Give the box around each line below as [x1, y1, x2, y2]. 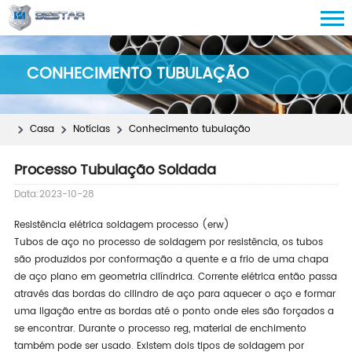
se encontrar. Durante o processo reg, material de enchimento [13, 321, 306, 336]
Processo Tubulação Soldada [13, 159, 216, 181]
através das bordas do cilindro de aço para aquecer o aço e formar [13, 287, 335, 302]
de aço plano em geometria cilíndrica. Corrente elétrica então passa [13, 269, 337, 284]
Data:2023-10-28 [13, 187, 94, 202]
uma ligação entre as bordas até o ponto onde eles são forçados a [13, 304, 334, 319]
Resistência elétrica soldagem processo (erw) [13, 218, 229, 233]
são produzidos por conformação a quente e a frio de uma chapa [13, 252, 328, 267]
